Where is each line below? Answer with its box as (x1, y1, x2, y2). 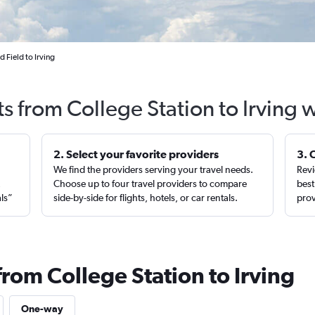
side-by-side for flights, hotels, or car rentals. (53, 192, 238, 203)
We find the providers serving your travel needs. (53, 164, 254, 175)
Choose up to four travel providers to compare (53, 178, 247, 189)
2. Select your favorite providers (53, 148, 219, 160)
